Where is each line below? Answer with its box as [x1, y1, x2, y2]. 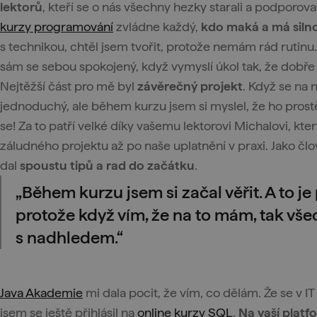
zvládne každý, [113, 19, 201, 34]
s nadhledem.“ [16, 227, 123, 248]
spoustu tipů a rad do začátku [20, 158, 195, 173]
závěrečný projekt [137, 79, 243, 93]
